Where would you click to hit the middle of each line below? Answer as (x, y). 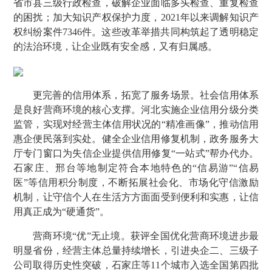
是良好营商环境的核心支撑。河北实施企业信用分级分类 (136, 110)
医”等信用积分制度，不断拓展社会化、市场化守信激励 (136, 182)
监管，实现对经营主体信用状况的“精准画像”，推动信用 (136, 124)
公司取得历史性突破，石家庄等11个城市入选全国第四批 (136, 265)
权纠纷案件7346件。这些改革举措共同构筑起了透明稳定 (136, 32)
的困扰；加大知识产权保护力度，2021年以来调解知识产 (136, 17)
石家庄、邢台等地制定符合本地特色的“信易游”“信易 (136, 168)
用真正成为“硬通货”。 (61, 212)
